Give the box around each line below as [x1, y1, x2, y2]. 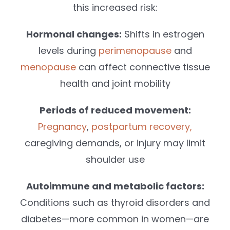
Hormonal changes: [26, 27, 122, 41]
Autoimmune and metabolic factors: [26, 179, 204, 193]
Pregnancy [38, 120, 87, 133]
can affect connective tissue [75, 60, 210, 73]
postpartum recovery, [91, 120, 192, 133]
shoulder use [85, 152, 145, 166]
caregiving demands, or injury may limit [25, 136, 205, 149]
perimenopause [98, 44, 171, 57]
